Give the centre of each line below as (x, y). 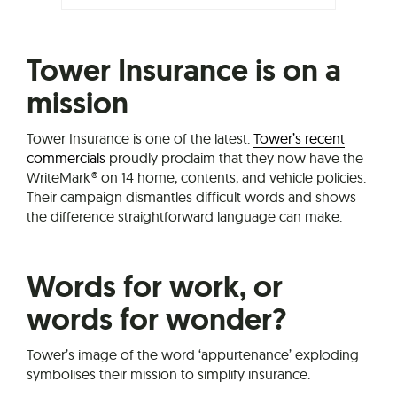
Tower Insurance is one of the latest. (140, 139)
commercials (66, 158)
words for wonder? (156, 320)
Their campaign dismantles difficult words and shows (191, 197)
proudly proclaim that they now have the (234, 158)
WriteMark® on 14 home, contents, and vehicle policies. (196, 178)
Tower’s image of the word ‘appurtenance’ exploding (193, 355)
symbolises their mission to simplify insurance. (168, 374)
